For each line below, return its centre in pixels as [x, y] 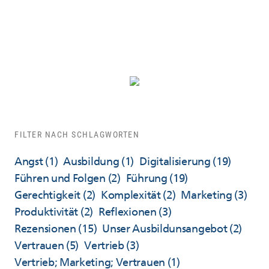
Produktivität [47, 212]
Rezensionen [45, 229]
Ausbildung [91, 162]
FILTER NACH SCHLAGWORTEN [77, 134]
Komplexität [131, 195]
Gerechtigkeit [48, 195]
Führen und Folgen [60, 178]
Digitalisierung [175, 162]
